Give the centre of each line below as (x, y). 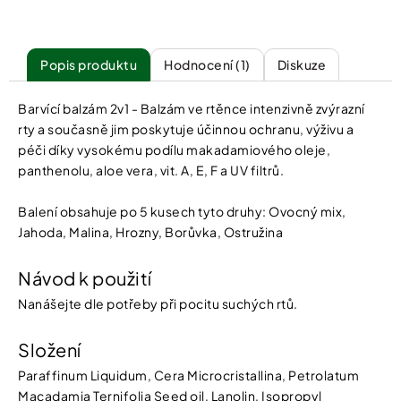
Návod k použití (85, 278)
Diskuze (301, 64)
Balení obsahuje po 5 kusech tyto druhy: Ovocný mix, (182, 211)
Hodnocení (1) (207, 64)
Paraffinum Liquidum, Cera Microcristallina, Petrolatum (188, 375)
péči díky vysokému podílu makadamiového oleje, (174, 149)
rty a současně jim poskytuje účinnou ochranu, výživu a (186, 129)
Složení (50, 350)
